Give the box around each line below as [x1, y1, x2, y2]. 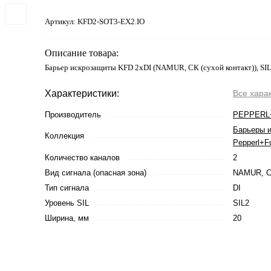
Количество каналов [45, 153, 120, 162]
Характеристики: [45, 88, 119, 99]
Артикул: [45, 17, 77, 26]
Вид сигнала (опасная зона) [45, 168, 146, 177]
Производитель [45, 110, 101, 119]
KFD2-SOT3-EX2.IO [77, 17, 145, 26]
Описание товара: [45, 48, 119, 58]
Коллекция [45, 131, 84, 140]
